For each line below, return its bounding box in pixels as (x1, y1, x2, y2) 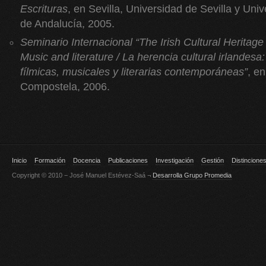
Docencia (73, 157, 100, 164)
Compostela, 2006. (20, 81, 110, 93)
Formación (34, 157, 65, 164)
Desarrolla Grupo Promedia (153, 172, 232, 179)
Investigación (156, 157, 194, 164)
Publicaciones (108, 157, 148, 164)
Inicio (12, 157, 27, 164)
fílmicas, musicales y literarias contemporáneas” (20, 66, 248, 78)
